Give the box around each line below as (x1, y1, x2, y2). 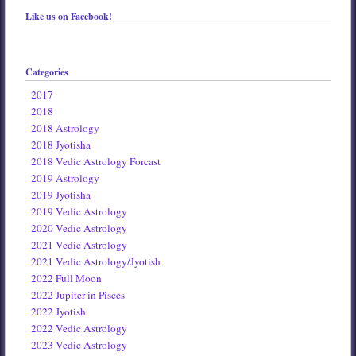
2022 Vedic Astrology (31, 321, 128, 336)
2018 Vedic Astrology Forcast (31, 154, 161, 169)
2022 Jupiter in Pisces (31, 288, 126, 303)
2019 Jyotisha (31, 188, 91, 203)
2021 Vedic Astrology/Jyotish (31, 254, 161, 269)
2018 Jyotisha (31, 137, 91, 153)
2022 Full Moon (31, 271, 103, 286)
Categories (25, 65, 68, 79)
